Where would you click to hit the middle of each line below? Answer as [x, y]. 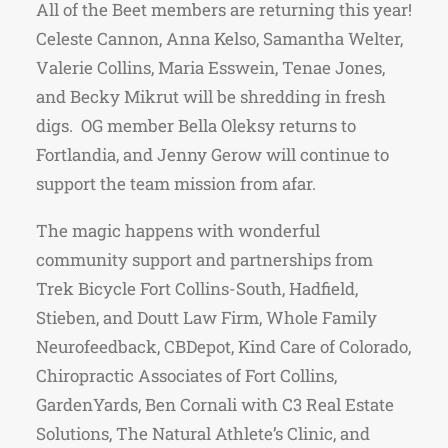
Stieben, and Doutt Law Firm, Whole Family [206, 317]
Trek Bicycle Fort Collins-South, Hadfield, [197, 288]
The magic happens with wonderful [178, 230]
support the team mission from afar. [180, 183]
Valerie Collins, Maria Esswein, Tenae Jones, [210, 67]
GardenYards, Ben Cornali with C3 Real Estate [215, 404]
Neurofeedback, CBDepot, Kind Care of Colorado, [223, 346]
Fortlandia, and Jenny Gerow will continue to [212, 154]
